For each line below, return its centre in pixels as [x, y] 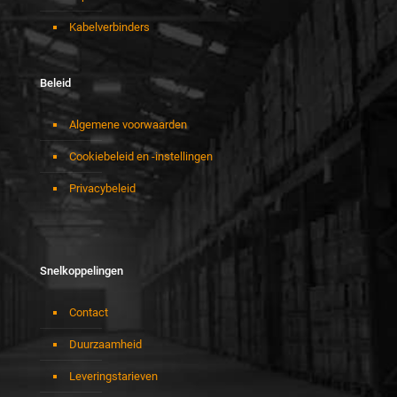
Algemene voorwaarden [128, 125]
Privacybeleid [102, 189]
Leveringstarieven [113, 377]
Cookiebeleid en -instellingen [141, 157]
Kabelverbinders [109, 27]
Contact [89, 313]
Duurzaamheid [105, 345]
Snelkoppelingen [82, 271]
